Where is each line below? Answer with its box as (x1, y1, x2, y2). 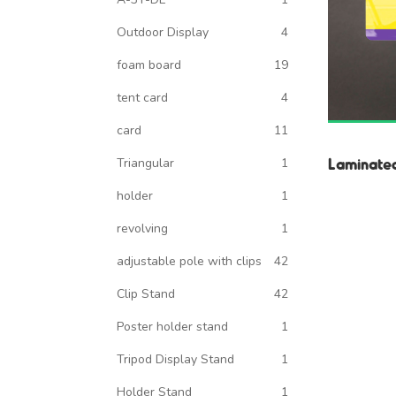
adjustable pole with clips (117, 253, 262, 270)
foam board (117, 57, 181, 73)
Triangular (117, 155, 174, 171)
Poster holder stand (117, 318, 228, 335)
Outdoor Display (117, 24, 209, 41)
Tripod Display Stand (117, 351, 234, 368)
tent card (117, 89, 168, 106)
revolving (117, 220, 168, 237)
